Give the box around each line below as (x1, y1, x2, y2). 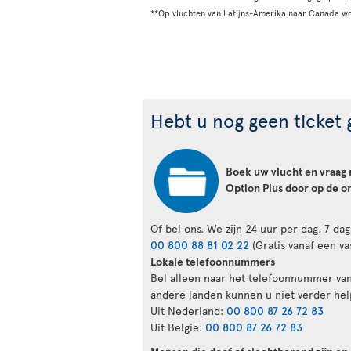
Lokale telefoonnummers (150, 253, 275, 269)
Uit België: (150, 319, 205, 335)
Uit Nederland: (150, 302, 226, 318)
